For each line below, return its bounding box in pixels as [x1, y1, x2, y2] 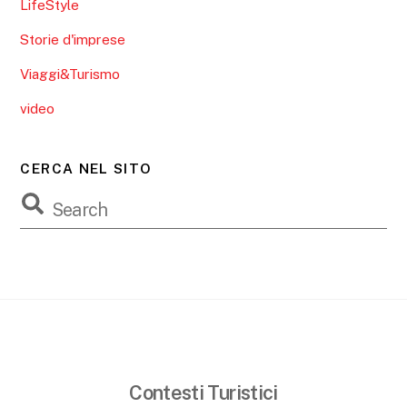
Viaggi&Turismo [20, 66, 121, 83]
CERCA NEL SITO [20, 160, 153, 176]
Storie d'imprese [20, 32, 126, 48]
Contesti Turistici [129, 380, 278, 404]
